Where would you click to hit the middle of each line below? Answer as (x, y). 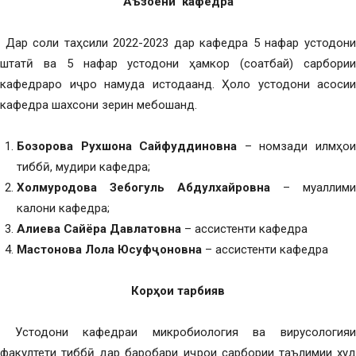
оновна (182, 249)
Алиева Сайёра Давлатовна (99, 228)
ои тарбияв (192, 290)
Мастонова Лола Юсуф (84, 249)
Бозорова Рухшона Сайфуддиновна (131, 146)
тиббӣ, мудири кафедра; (83, 166)
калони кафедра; (63, 208)
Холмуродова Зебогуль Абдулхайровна (150, 187)
